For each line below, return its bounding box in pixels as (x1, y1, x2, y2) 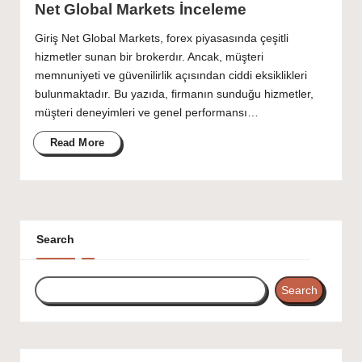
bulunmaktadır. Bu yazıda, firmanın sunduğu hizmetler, (34, 87, 314, 100)
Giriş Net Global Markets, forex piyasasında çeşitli (34, 32, 288, 44)
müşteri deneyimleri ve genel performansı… (34, 106, 259, 119)
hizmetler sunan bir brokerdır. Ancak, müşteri (34, 50, 263, 63)
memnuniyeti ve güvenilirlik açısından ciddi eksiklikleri (34, 69, 307, 82)
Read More (49, 136, 105, 149)
